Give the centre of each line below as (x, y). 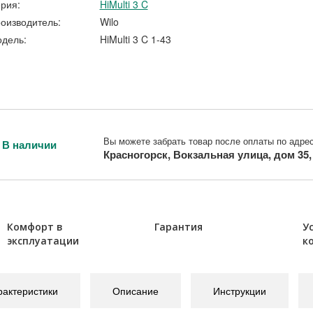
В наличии (29, 144)
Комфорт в (35, 227)
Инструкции (239, 291)
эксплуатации (43, 241)
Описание (135, 291)
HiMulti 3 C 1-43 (135, 39)
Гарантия (179, 227)
